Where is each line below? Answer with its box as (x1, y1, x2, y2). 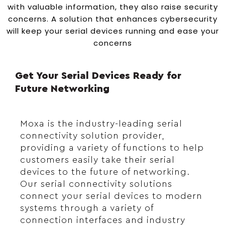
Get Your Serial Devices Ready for (15, 71, 181, 81)
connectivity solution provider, (20, 131, 165, 141)
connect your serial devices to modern (20, 191, 202, 201)
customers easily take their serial (20, 155, 175, 165)
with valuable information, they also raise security (7, 2, 218, 13)
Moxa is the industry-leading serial (20, 119, 182, 129)
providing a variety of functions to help (20, 143, 204, 153)
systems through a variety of (20, 203, 153, 213)
